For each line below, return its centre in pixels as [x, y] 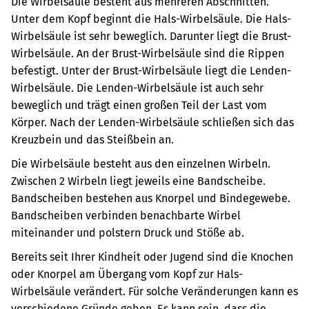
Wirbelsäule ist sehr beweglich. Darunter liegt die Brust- [151, 36]
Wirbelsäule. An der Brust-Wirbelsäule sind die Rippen [148, 53]
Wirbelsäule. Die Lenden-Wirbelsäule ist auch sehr [137, 88]
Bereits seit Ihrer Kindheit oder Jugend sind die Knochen [152, 257]
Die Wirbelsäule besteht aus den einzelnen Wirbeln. [141, 164]
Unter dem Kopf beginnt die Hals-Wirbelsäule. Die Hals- [151, 19]
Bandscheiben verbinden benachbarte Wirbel [126, 216]
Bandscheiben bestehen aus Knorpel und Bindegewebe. [151, 198]
